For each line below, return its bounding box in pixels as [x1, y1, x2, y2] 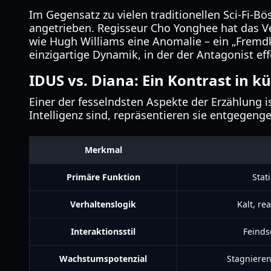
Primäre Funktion [66, 171, 140, 183]
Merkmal [84, 144, 122, 155]
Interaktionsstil [71, 226, 135, 237]
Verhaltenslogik [70, 198, 136, 210]
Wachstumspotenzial [59, 253, 147, 264]
